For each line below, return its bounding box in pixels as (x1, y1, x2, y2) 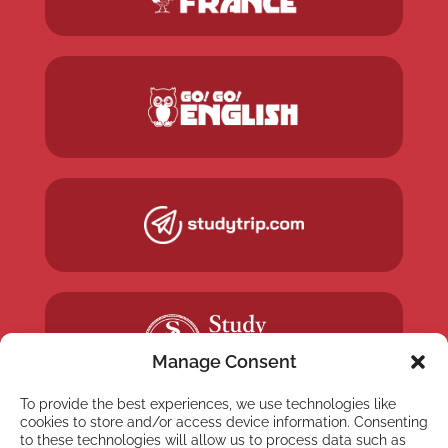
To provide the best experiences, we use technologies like (20, 396, 396, 412)
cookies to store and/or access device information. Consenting (20, 414, 428, 430)
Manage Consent (151, 351, 297, 372)
